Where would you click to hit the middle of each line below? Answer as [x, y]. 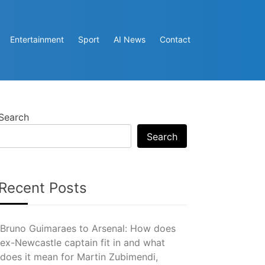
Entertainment [37, 40]
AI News [130, 40]
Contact [175, 40]
